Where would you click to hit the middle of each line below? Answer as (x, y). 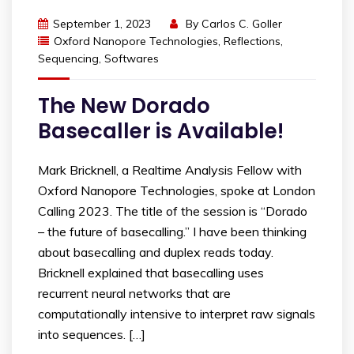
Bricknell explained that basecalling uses (151, 272)
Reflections (252, 41)
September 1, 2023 (102, 23)
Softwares (132, 58)
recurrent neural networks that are (134, 293)
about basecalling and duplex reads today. (156, 252)
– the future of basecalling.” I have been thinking (172, 231)
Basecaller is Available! (161, 131)
